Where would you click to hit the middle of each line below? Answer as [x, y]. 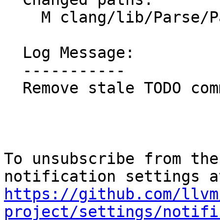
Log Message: [13, 53]
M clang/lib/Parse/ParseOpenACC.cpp [23, 17]
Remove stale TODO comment [13, 88]
